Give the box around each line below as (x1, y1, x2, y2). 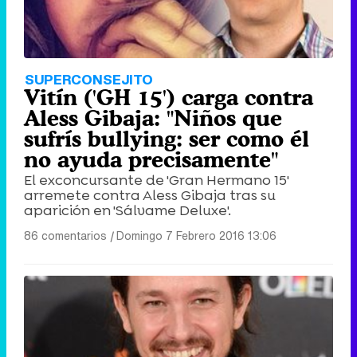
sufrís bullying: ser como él (24, 126, 309, 152)
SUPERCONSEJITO (25, 69, 153, 90)
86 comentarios (24, 227, 107, 245)
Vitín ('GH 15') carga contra (24, 84, 313, 111)
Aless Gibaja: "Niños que (24, 105, 282, 131)
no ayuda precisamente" (24, 147, 278, 173)
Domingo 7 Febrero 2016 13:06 (116, 227, 277, 245)
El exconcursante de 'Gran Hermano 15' (24, 171, 288, 190)
